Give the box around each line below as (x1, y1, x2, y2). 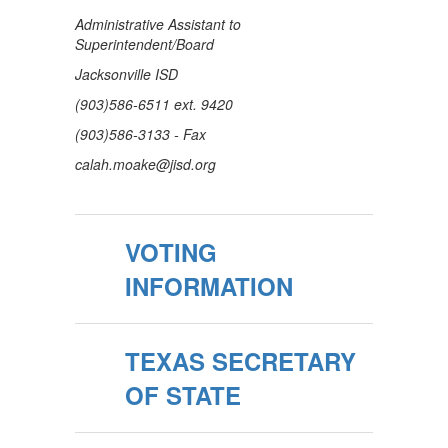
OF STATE (125, 378, 241, 412)
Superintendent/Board (75, 34, 214, 54)
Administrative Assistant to (75, 14, 241, 34)
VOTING (125, 235, 217, 269)
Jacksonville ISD (75, 64, 178, 84)
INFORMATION (125, 269, 293, 303)
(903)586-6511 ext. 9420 (75, 94, 233, 114)
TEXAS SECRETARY (125, 344, 356, 378)
